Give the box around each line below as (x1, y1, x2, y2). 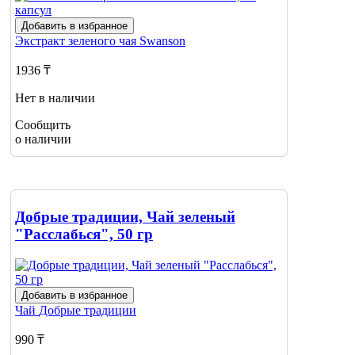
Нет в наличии (15, 91, 95, 105)
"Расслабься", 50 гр (15, 226, 153, 243)
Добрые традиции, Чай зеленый (15, 208, 235, 226)
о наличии (15, 132, 71, 147)
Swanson (139, 34, 185, 48)
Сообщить (15, 118, 71, 132)
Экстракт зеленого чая (15, 34, 139, 48)
